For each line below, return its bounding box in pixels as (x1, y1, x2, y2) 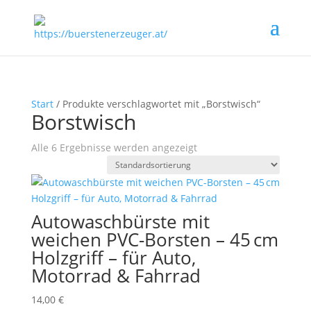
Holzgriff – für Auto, (31, 245, 196, 270)
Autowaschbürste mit (31, 209, 210, 234)
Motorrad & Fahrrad (31, 263, 201, 288)
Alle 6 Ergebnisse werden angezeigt (31, 141, 197, 154)
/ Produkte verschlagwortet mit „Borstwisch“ (53, 97, 260, 110)
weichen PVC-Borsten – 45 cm (31, 227, 278, 252)
